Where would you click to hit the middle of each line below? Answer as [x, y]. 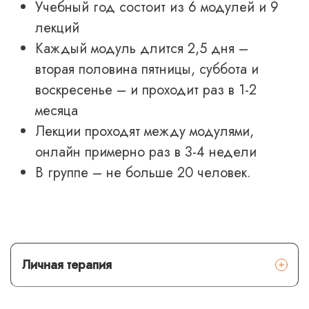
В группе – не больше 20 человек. [143, 172]
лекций [57, 28]
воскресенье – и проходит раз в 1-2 [146, 90]
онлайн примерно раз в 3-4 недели [148, 152]
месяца [57, 110]
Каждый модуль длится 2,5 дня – [142, 48]
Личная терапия [67, 265]
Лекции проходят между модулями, [144, 131]
